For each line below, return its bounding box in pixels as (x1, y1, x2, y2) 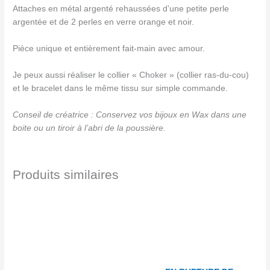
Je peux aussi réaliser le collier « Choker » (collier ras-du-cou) (13, 70, 250, 80)
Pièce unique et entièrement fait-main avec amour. (13, 44, 206, 54)
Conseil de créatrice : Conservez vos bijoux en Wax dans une (13, 110, 247, 119)
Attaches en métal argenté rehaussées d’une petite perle (13, 4, 230, 14)
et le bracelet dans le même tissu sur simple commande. (13, 83, 228, 93)
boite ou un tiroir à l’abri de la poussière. (13, 123, 166, 133)
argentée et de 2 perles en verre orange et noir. (13, 17, 195, 27)
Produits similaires (13, 167, 119, 181)
